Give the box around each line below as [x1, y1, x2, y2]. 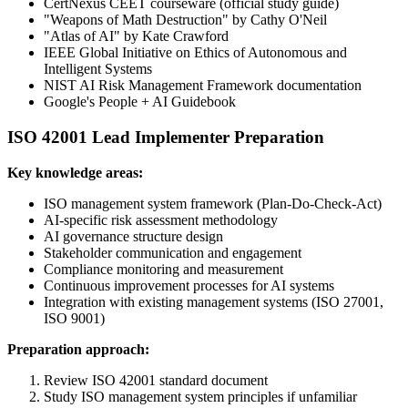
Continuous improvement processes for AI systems [44, 277, 334, 293]
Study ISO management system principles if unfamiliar [44, 388, 357, 404]
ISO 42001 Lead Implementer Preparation [7, 127, 324, 147]
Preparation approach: [7, 341, 149, 357]
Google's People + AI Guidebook [44, 94, 236, 110]
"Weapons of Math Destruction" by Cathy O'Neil [44, 12, 327, 28]
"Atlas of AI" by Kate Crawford [44, 28, 229, 45]
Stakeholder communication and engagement [44, 244, 301, 260]
